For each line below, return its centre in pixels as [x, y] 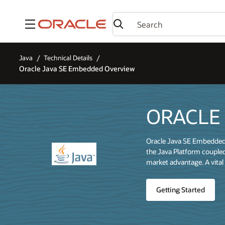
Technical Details [68, 58]
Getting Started [181, 190]
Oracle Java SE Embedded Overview [77, 68]
